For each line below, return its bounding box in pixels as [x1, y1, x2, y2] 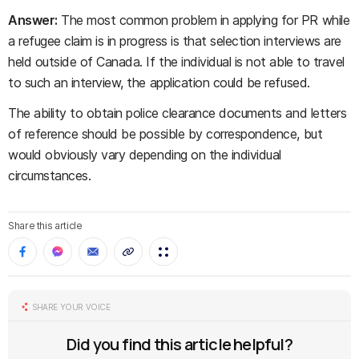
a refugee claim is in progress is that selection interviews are [8, 33, 341, 49]
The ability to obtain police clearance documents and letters [8, 105, 347, 121]
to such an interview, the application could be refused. [8, 75, 310, 91]
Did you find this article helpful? [67, 333, 292, 355]
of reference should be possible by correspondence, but [8, 126, 323, 142]
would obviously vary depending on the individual [8, 147, 281, 163]
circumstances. [8, 167, 91, 184]
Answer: [8, 12, 58, 28]
